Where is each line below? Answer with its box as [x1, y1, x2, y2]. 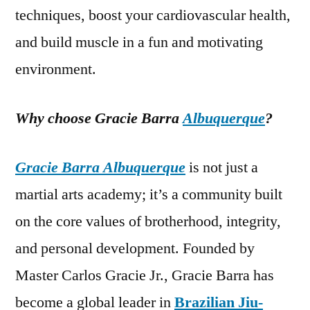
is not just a [185, 158, 258, 178]
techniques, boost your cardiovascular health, [15, 6, 291, 26]
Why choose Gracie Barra [15, 109, 183, 129]
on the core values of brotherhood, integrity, [15, 212, 281, 232]
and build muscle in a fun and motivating [15, 33, 263, 53]
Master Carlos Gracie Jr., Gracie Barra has [15, 266, 274, 286]
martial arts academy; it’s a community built [15, 185, 282, 205]
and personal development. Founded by [15, 239, 255, 259]
